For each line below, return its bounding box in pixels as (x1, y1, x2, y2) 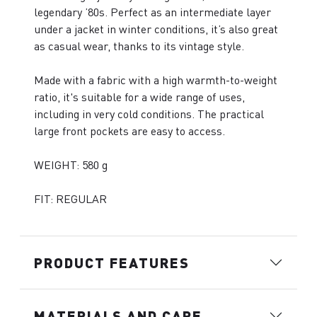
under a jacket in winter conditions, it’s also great (34, 21, 278, 36)
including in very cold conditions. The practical (34, 106, 264, 121)
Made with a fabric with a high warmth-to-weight (34, 72, 277, 87)
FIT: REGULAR (34, 191, 107, 206)
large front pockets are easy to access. (34, 123, 225, 138)
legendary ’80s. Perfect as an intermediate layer (34, 4, 271, 19)
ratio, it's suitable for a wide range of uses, (34, 89, 245, 104)
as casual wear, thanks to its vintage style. (34, 38, 244, 53)
